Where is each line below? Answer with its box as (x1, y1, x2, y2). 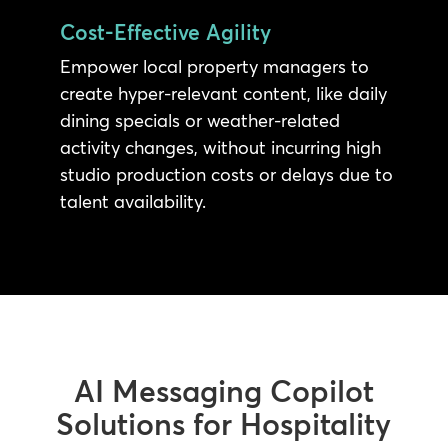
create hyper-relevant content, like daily (59, 81, 387, 105)
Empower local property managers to (59, 54, 369, 78)
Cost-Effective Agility (59, 18, 271, 45)
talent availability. (59, 189, 206, 213)
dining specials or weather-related (59, 108, 340, 132)
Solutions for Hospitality (56, 405, 392, 443)
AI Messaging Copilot (73, 372, 374, 410)
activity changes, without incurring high (59, 135, 381, 159)
